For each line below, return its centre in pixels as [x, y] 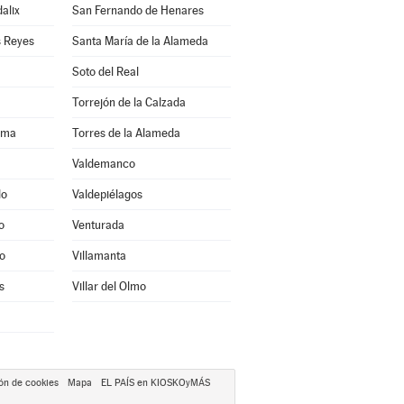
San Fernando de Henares [138, 10]
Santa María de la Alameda [140, 41]
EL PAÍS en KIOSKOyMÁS [155, 383]
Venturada [98, 225]
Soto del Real [105, 72]
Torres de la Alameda [126, 133]
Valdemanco [103, 164]
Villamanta [99, 256]
